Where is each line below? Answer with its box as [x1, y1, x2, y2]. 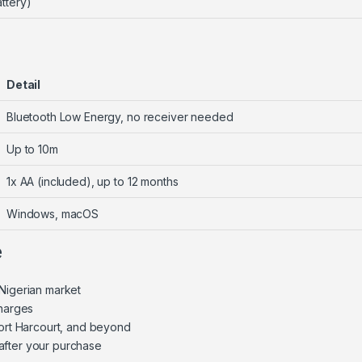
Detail [6, 77, 41, 91]
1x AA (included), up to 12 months [6, 174, 179, 188]
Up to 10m [6, 141, 58, 156]
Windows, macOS [6, 206, 99, 221]
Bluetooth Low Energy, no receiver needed [6, 109, 234, 124]
